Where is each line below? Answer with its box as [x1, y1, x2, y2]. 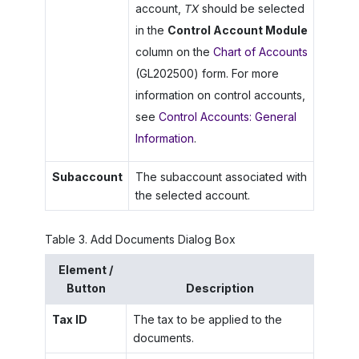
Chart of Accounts [212, 44, 308, 58]
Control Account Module [167, 22, 308, 37]
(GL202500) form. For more [135, 66, 279, 80]
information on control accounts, [135, 87, 305, 102]
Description [186, 281, 254, 296]
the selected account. [135, 188, 250, 202]
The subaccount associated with [135, 169, 307, 184]
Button [66, 281, 106, 296]
